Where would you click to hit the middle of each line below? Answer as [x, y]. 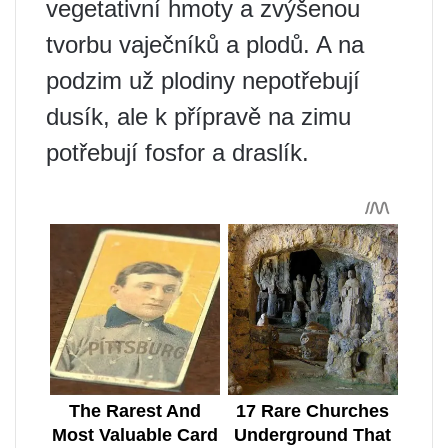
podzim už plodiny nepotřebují [203, 81]
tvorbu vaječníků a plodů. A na [205, 45]
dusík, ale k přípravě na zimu [198, 117]
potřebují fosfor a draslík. [177, 153]
